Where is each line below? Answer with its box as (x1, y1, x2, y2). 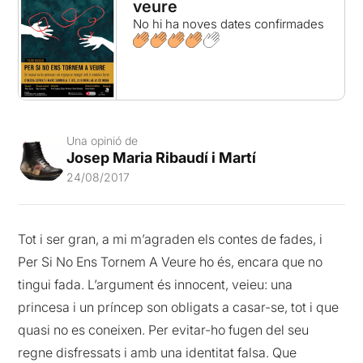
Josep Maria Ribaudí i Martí (66, 149, 257, 167)
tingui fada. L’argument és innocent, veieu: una (18, 276, 293, 293)
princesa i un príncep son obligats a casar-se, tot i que (18, 299, 340, 316)
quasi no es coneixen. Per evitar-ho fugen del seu (18, 322, 310, 339)
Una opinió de (66, 134, 139, 148)
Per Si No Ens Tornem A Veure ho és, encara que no (18, 254, 323, 271)
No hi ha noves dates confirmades (132, 16, 324, 32)
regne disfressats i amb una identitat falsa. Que (18, 344, 297, 361)
